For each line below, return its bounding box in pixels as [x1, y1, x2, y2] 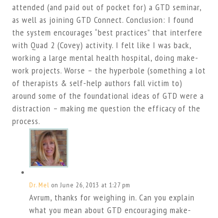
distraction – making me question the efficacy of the [12, 103, 200, 114]
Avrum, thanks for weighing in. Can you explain [29, 192, 195, 203]
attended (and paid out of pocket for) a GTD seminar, [12, 1, 201, 13]
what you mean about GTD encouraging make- [29, 204, 191, 216]
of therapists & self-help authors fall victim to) [12, 77, 182, 89]
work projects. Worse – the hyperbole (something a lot [12, 65, 206, 76]
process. [12, 115, 40, 127]
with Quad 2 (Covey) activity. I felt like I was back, [12, 39, 191, 51]
